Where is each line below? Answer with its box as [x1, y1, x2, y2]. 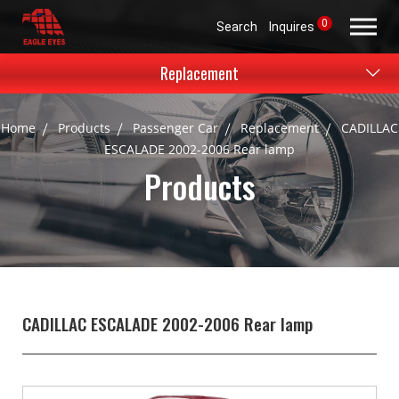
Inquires [269, 19, 314, 34]
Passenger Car [133, 119, 218, 136]
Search [216, 19, 257, 34]
